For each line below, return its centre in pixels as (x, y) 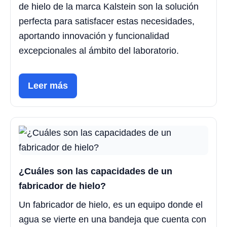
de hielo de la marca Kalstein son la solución (109, 7)
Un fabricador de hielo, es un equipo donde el (111, 205)
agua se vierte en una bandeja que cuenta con (112, 220)
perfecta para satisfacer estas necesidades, (107, 22)
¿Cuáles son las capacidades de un (96, 172)
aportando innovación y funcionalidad (94, 36)
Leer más (48, 86)
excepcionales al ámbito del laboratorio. (99, 51)
